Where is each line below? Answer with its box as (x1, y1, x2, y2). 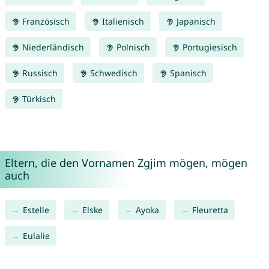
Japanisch (174, 16, 216, 28)
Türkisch (19, 93, 56, 105)
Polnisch (113, 41, 150, 53)
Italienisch (99, 16, 144, 28)
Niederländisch (19, 41, 84, 53)
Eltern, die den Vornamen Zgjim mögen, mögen (4, 156, 247, 171)
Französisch (19, 16, 70, 28)
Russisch (19, 67, 58, 79)
